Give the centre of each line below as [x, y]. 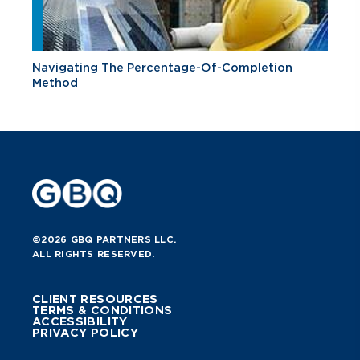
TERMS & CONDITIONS [102, 310]
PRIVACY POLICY [85, 332]
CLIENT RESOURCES [95, 299]
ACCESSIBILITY [80, 321]
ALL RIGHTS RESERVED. [94, 254]
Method [55, 82]
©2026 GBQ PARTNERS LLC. [104, 239]
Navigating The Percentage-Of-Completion [162, 67]
